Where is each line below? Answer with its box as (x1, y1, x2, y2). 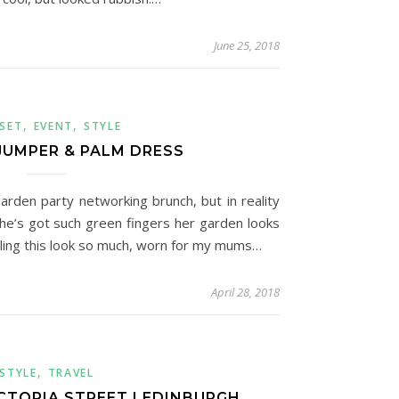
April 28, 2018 (211, 284, 280, 300)
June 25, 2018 (214, 37, 280, 53)
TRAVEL (47, 365, 94, 380)
